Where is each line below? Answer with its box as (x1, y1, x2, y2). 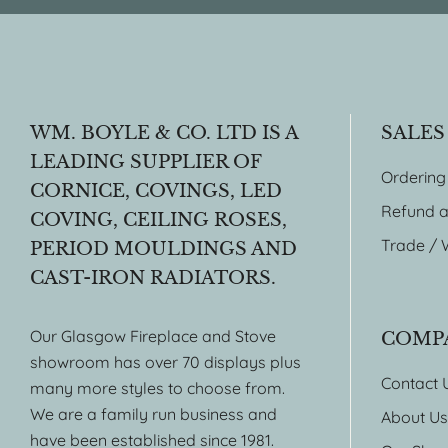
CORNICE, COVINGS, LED (30, 179, 282, 202)
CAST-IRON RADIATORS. (30, 266, 276, 289)
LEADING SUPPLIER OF (30, 150, 261, 173)
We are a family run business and (30, 403, 277, 424)
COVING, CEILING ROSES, (30, 208, 287, 231)
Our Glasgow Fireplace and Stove (30, 325, 276, 346)
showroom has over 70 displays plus (30, 351, 301, 372)
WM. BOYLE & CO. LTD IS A (30, 121, 298, 144)
